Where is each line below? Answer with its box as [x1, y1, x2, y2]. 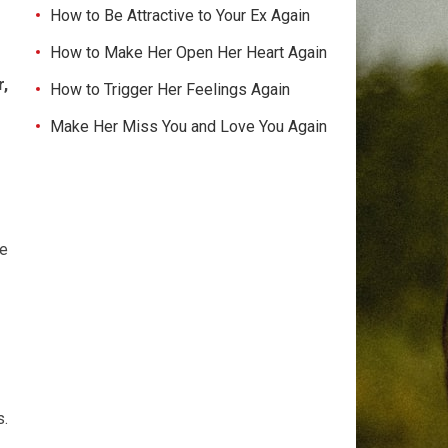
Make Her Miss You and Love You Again [50, 117, 327, 136]
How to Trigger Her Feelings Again [50, 80, 290, 99]
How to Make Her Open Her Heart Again [50, 43, 327, 62]
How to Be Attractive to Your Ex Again [50, 6, 310, 25]
